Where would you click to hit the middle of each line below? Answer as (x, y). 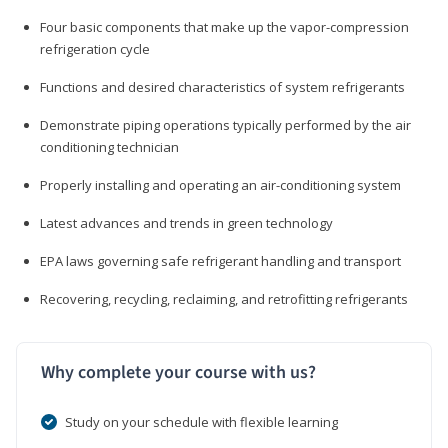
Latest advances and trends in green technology (186, 222)
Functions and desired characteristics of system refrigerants (222, 86)
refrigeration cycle (95, 48)
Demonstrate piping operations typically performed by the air (225, 124)
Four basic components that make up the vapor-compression (224, 26)
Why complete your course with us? (178, 372)
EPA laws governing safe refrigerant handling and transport (220, 260)
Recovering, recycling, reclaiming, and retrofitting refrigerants (224, 298)
